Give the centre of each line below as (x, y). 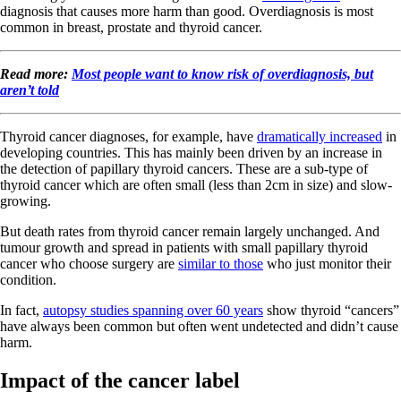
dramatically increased (320, 136)
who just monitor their (327, 263)
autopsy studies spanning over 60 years (153, 310)
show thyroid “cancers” (331, 310)
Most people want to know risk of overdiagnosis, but (222, 73)
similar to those (221, 263)
